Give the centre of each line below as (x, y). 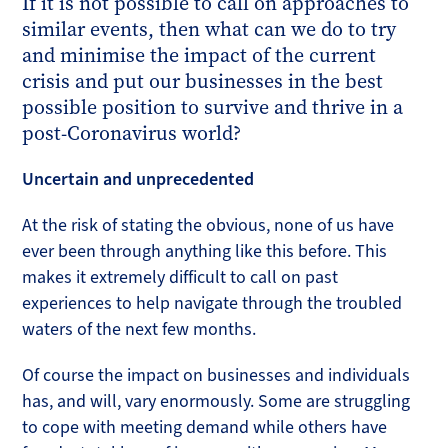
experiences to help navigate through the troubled (212, 303)
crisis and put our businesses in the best (203, 81)
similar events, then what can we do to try (209, 29)
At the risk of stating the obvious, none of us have (208, 225)
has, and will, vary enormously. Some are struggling (216, 401)
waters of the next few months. (139, 329)
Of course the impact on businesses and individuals (216, 375)
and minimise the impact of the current (199, 55)
